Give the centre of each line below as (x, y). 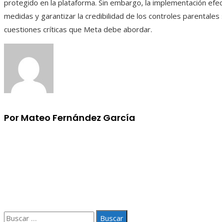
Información (33, 144)
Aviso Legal (43, 169)
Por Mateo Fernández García (70, 117)
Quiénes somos (51, 183)
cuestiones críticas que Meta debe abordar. (78, 29)
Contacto (39, 196)
